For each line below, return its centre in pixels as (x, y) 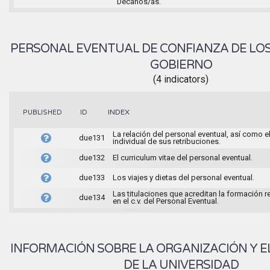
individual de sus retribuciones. (166, 141)
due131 (92, 137)
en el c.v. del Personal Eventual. (165, 201)
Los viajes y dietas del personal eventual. (183, 177)
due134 (92, 197)
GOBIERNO (181, 65)
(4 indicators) (181, 79)
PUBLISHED (42, 112)
